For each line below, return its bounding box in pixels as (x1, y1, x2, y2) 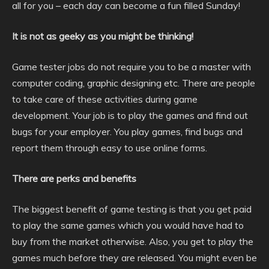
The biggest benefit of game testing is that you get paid (12, 203, 252, 215)
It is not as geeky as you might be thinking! (12, 30, 193, 42)
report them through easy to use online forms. (12, 142, 207, 154)
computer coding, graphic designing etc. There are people (12, 77, 255, 89)
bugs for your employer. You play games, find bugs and (12, 125, 243, 138)
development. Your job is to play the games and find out (12, 109, 248, 121)
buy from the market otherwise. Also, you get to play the (12, 235, 253, 247)
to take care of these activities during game (12, 93, 198, 105)
